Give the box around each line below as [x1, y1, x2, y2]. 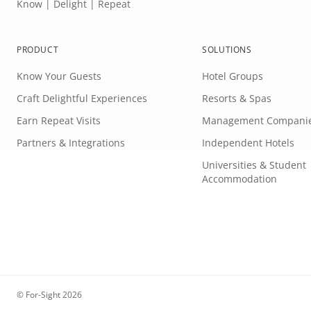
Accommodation [202, 171, 278, 185]
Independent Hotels [202, 135, 295, 149]
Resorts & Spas [202, 91, 272, 105]
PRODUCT [17, 43, 59, 56]
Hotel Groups [202, 69, 264, 83]
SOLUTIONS [202, 43, 252, 56]
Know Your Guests [17, 69, 101, 83]
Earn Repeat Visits [17, 113, 101, 127]
